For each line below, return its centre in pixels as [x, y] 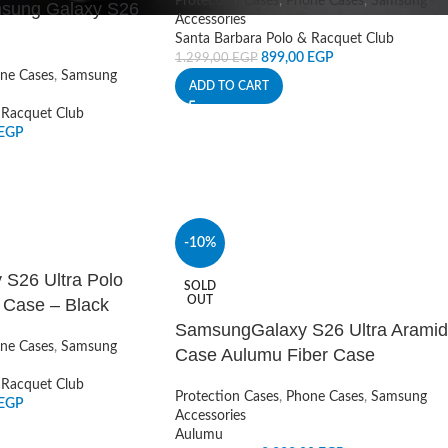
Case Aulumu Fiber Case [274, 355]
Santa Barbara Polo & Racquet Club [284, 39]
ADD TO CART [228, 86]
